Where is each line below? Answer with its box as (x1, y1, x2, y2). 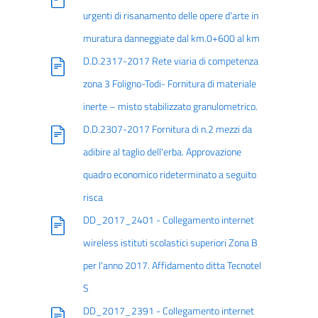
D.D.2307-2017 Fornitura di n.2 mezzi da (82, 121, 252, 137)
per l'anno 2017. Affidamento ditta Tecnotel (82, 258, 261, 273)
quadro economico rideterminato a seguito (82, 167, 256, 182)
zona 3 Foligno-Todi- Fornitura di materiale (82, 76, 256, 92)
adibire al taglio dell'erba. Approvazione (82, 144, 241, 160)
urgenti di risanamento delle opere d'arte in (82, 8, 258, 23)
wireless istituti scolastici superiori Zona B (82, 235, 258, 251)
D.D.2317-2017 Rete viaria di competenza (82, 53, 258, 69)
